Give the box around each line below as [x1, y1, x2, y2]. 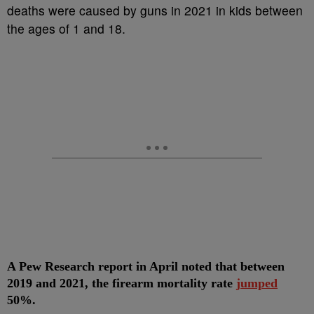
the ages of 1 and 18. [7, 20, 125, 37]
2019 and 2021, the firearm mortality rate [7, 276, 236, 290]
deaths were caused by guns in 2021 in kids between [7, 1, 303, 19]
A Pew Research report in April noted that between [7, 259, 285, 273]
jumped [236, 276, 278, 290]
